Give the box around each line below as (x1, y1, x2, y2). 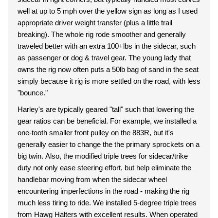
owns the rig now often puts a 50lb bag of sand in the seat (18, 65, 199, 73)
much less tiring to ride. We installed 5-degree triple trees (18, 199, 93, 207)
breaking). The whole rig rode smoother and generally (18, 30, 51, 38)
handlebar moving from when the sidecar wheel (18, 175, 167, 183)
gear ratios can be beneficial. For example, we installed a (18, 117, 197, 125)
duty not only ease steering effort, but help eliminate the (18, 163, 191, 172)
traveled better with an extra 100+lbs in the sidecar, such (18, 42, 196, 50)
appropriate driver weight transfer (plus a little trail (18, 18, 172, 27)
